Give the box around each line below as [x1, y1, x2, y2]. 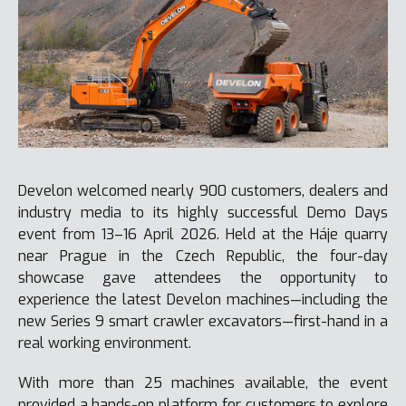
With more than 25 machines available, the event [18, 372, 388, 392]
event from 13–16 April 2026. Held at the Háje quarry [18, 224, 388, 244]
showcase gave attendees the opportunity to [18, 267, 388, 287]
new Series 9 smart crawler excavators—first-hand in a [18, 311, 388, 331]
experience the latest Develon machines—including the [18, 289, 388, 309]
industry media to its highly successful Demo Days [18, 202, 388, 222]
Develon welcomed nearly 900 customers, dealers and [18, 180, 388, 200]
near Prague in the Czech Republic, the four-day [18, 246, 388, 266]
